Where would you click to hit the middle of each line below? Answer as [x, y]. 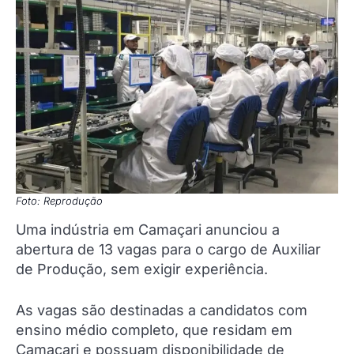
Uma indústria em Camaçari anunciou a [148, 230]
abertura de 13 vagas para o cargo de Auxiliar [168, 250]
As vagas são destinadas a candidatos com [162, 311]
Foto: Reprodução [59, 201]
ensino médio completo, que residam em [154, 330]
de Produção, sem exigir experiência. [142, 269]
